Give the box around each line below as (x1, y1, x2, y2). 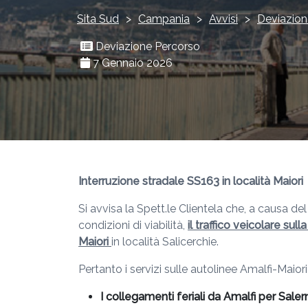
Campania (138, 12, 190, 25)
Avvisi (209, 12, 238, 25)
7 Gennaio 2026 (90, 56, 173, 69)
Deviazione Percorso (93, 40, 200, 53)
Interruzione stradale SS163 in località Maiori (78, 175, 303, 188)
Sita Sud (77, 12, 119, 25)
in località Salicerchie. (111, 235, 219, 248)
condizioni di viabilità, (78, 219, 188, 232)
